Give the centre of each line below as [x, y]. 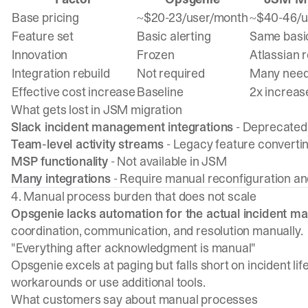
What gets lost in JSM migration [97, 110]
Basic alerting [174, 36]
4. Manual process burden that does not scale [134, 196]
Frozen [156, 55]
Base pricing [45, 18]
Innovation [40, 55]
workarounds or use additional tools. [108, 282]
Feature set [43, 36]
